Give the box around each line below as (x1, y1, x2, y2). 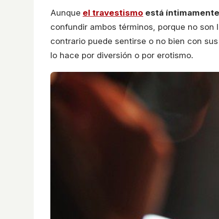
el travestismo (83, 8, 143, 18)
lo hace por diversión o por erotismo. (50, 50, 193, 61)
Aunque (50, 8, 81, 18)
